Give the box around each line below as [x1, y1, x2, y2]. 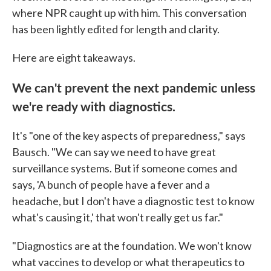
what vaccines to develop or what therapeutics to [12, 255, 244, 269]
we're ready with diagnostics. [12, 96, 175, 115]
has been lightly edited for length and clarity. [12, 22, 220, 36]
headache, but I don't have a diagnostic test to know [12, 194, 255, 207]
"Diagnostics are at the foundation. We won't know [12, 238, 252, 252]
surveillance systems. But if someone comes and [12, 161, 237, 175]
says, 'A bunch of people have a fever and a [12, 177, 210, 191]
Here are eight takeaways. [12, 50, 135, 64]
